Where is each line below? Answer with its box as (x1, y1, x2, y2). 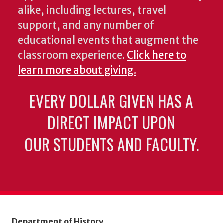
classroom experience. (18, 49, 127, 62)
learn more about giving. (18, 64, 136, 77)
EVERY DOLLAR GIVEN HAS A (29, 89, 194, 112)
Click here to (127, 49, 186, 62)
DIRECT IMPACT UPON (47, 111, 176, 134)
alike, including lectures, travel (18, 4, 166, 17)
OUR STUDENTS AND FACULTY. (24, 132, 199, 156)
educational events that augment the (18, 34, 198, 47)
